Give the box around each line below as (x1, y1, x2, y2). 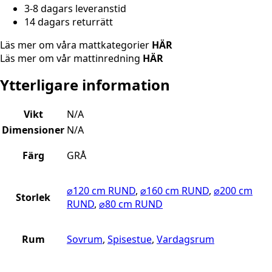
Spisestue (107, 233, 152, 246)
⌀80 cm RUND (99, 197, 163, 211)
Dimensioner (2, 123, 64, 137)
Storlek (16, 191, 50, 205)
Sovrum (67, 233, 103, 246)
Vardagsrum (157, 233, 214, 246)
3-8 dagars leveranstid (24, 1, 126, 15)
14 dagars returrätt (24, 15, 113, 29)
